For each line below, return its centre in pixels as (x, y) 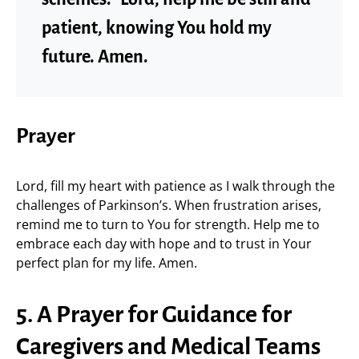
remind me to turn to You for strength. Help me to (168, 224)
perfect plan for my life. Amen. (107, 263)
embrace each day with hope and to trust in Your (164, 244)
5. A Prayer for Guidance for (154, 314)
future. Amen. (95, 57)
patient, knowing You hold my (157, 28)
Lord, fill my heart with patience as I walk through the (175, 186)
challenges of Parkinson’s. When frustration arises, (169, 205)
